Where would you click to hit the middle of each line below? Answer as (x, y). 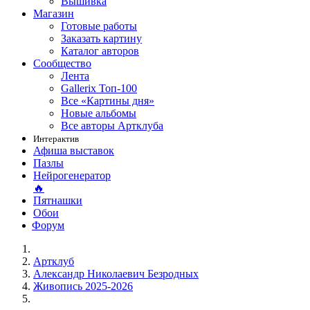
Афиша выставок (74, 151)
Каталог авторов (100, 51)
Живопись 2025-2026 (83, 286)
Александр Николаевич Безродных (116, 274)
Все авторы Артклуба (112, 126)
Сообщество (62, 63)
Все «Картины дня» (108, 101)
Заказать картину (101, 38)
